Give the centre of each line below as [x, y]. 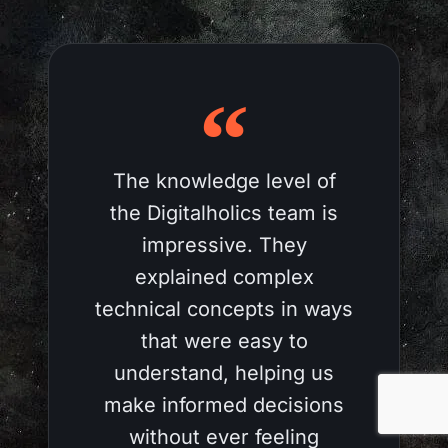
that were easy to [224, 340]
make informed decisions [224, 404]
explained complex [224, 276]
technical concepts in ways [224, 308]
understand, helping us [224, 372]
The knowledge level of [224, 180]
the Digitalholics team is [224, 212]
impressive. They [224, 244]
